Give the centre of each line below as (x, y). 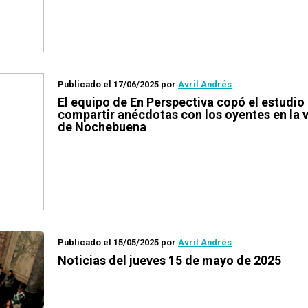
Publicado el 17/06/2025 (108, 84)
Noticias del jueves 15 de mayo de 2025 (169, 260)
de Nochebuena (102, 127)
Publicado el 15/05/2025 (108, 242)
